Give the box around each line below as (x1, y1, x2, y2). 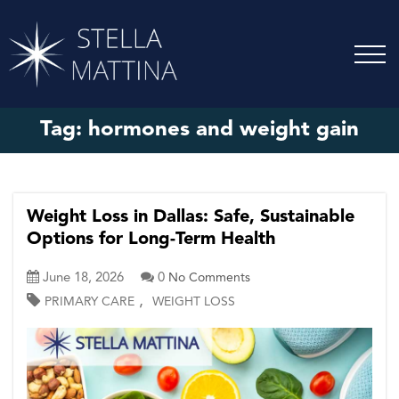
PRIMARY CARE (45, 296, 134, 309)
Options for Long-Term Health (27, 231, 275, 249)
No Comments (168, 272, 250, 285)
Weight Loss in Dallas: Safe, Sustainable (27, 208, 354, 227)
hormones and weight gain (88, 119, 359, 142)
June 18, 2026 (39, 272, 127, 286)
